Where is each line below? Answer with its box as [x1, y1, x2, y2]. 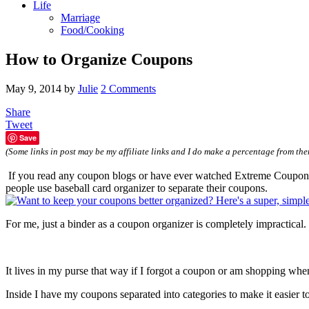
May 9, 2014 [6, 82, 61, 94]
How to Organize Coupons [6, 50, 192, 68]
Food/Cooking [61, 24, 124, 36]
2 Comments [101, 82, 156, 94]
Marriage [61, 12, 100, 23]
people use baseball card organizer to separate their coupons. [6, 181, 268, 194]
